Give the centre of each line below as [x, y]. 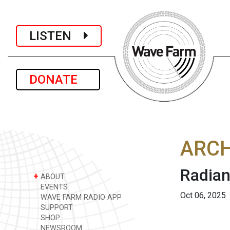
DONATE [58, 80]
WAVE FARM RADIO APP [80, 197]
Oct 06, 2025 [203, 195]
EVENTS [53, 187]
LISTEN [56, 36]
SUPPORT [56, 208]
